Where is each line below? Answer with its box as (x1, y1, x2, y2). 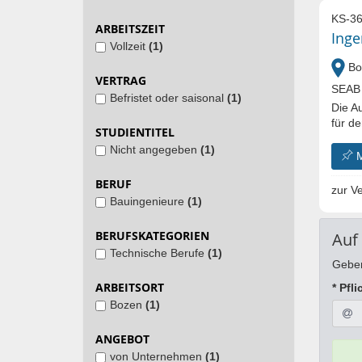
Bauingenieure (110, 195, 187, 208)
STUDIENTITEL (95, 124, 175, 140)
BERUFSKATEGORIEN (95, 228, 209, 243)
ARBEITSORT (95, 280, 164, 295)
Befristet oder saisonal (110, 91, 227, 104)
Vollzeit (110, 40, 149, 53)
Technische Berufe (110, 246, 208, 259)
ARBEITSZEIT (95, 21, 165, 36)
